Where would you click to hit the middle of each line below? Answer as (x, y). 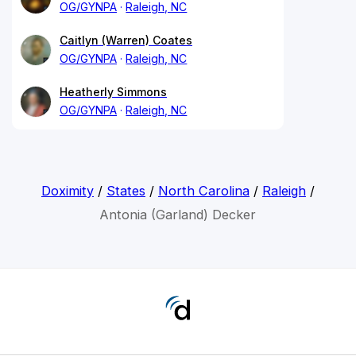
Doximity (67, 190)
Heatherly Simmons (113, 91)
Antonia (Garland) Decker (178, 214)
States (126, 190)
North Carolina (203, 190)
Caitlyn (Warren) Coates (126, 40)
